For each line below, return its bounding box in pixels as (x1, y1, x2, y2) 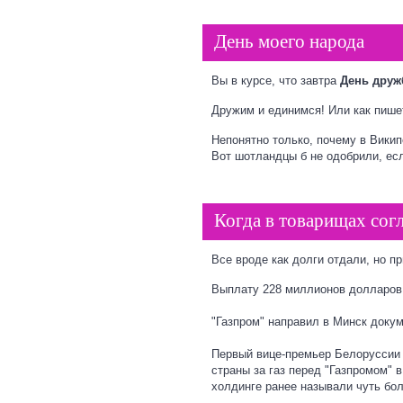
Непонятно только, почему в (211, 132, 370, 147)
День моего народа (214, 30, 364, 52)
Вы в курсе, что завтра (211, 73, 340, 87)
